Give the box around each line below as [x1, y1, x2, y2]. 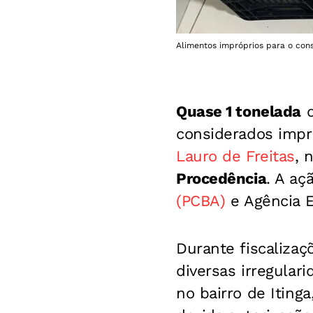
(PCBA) [176, 191, 226, 210]
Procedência [176, 169, 267, 187]
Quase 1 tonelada [176, 102, 301, 120]
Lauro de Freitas [176, 147, 295, 165]
